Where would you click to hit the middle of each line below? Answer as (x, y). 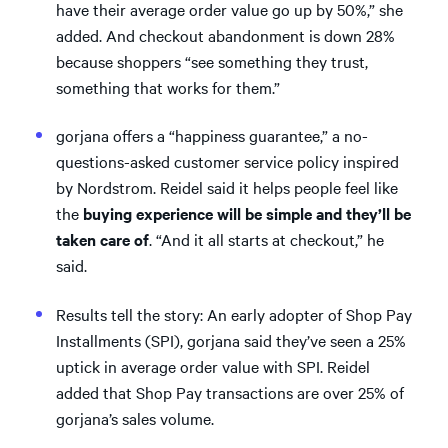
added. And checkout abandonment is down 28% (225, 34)
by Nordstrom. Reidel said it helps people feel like (227, 187)
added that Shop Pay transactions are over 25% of (230, 391)
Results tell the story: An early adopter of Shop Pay (234, 313)
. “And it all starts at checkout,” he (266, 239)
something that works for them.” (168, 86)
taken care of (102, 239)
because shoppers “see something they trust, (212, 60)
